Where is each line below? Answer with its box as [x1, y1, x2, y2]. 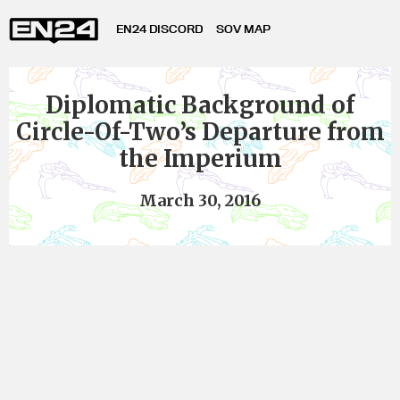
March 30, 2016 [139, 190, 261, 211]
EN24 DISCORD [116, 21, 203, 36]
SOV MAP [216, 21, 271, 36]
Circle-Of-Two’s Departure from [15, 117, 385, 146]
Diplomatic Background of [46, 90, 354, 120]
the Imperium [118, 144, 282, 173]
